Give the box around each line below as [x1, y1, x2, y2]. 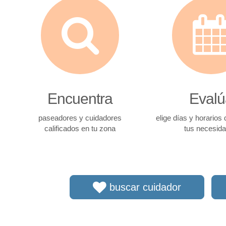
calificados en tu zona [44, 124, 116, 133]
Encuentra [47, 90, 113, 107]
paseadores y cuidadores [38, 114, 122, 122]
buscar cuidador [106, 182, 181, 193]
